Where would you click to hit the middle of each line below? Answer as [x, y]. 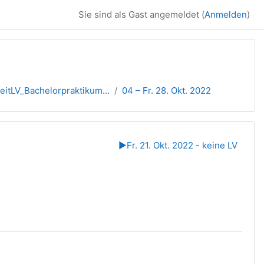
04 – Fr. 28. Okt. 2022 [166, 90]
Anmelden [226, 14]
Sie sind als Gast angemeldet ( [141, 14]
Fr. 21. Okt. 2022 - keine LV [182, 145]
